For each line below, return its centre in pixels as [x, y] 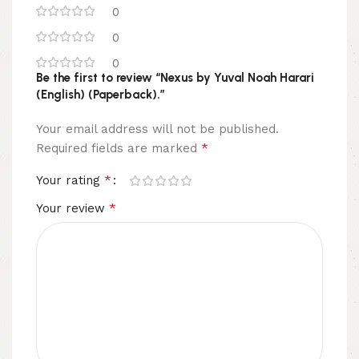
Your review [73, 209]
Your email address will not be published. [157, 129]
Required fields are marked [119, 149]
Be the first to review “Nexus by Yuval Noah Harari [175, 78]
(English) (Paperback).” [101, 95]
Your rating [70, 181]
